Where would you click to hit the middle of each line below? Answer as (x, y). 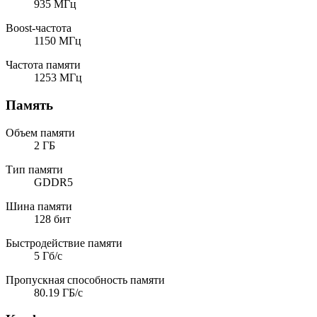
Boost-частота (39, 28)
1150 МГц (58, 41)
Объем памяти (40, 132)
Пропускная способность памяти (85, 279)
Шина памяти (39, 206)
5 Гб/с (48, 255)
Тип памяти (34, 169)
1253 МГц (58, 78)
